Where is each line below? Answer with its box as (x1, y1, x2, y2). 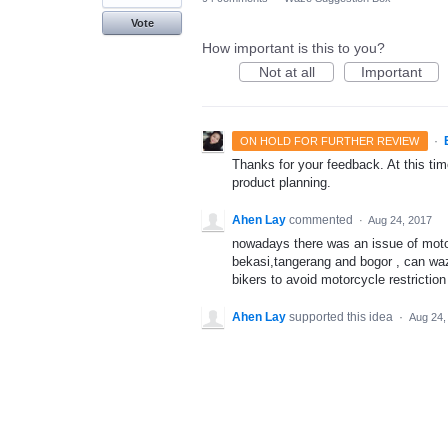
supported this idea (289, 310, 396, 325)
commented (289, 213, 356, 228)
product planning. (232, 175, 331, 190)
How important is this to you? (202, 40, 385, 56)
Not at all (258, 64, 315, 80)
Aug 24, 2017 (368, 214, 432, 227)
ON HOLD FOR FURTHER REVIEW (240, 135, 420, 147)
